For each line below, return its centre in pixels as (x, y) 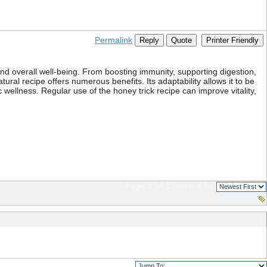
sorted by (195, 186)
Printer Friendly (232, 40)
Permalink (114, 40)
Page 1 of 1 (149, 186)
